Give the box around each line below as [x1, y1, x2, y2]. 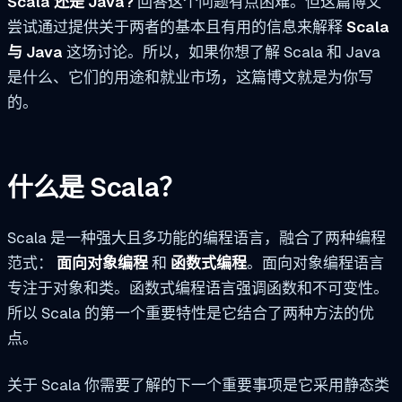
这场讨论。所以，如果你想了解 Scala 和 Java [63, 41, 380, 62]
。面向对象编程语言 [247, 253, 384, 274]
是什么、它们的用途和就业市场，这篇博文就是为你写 [7, 66, 373, 87]
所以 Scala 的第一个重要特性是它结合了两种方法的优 [7, 303, 374, 324]
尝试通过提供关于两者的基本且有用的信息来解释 [7, 16, 346, 37]
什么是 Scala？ [7, 170, 185, 205]
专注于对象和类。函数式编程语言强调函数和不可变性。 [7, 278, 389, 299]
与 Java [7, 41, 63, 62]
